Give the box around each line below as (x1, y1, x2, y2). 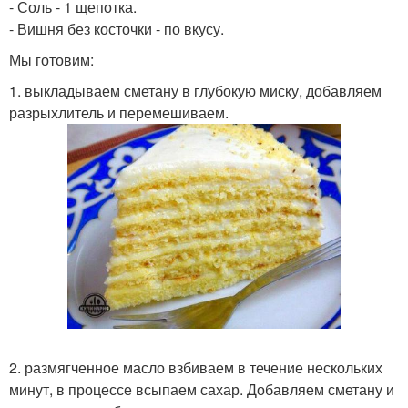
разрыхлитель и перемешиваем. (9, 102, 229, 123)
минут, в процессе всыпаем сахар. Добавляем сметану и (9, 379, 394, 400)
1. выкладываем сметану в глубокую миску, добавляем (9, 80, 382, 101)
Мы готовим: (9, 49, 94, 70)
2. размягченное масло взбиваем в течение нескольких (9, 357, 382, 378)
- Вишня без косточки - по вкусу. (9, 18, 224, 39)
